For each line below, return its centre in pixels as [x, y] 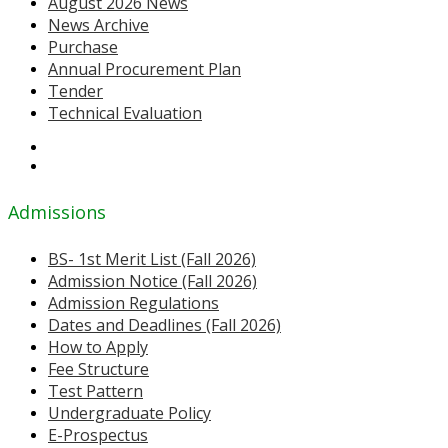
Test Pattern [95, 391]
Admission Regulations [133, 303]
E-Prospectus [98, 435]
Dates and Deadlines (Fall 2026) [164, 325]
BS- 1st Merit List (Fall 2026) [152, 259]
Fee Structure [98, 369]
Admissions [57, 212]
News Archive [98, 25]
